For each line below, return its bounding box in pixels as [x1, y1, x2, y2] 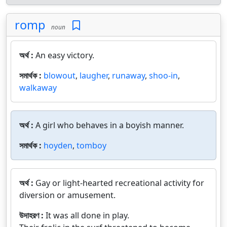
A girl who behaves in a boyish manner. [35, 120, 184, 131]
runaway [112, 70, 145, 81]
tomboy [77, 140, 106, 151]
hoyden [44, 140, 72, 151]
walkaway [19, 82, 57, 93]
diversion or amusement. [19, 190, 116, 201]
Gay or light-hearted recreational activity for [35, 177, 204, 188]
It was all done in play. [46, 210, 129, 221]
